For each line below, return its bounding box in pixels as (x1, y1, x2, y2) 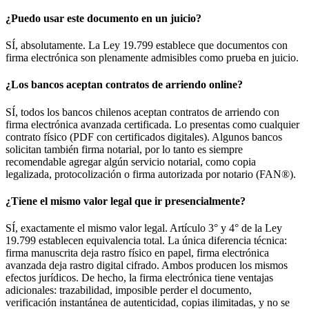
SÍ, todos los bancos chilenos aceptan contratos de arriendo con (6, 106, 279, 118)
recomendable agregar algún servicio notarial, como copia (6, 155, 256, 168)
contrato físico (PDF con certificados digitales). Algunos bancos (6, 130, 282, 143)
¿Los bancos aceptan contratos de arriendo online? (6, 79, 243, 91)
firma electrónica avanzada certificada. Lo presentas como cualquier (6, 118, 299, 130)
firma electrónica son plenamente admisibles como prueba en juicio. (6, 52, 299, 64)
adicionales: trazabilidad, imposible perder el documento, (6, 284, 252, 297)
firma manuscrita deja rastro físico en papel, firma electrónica (6, 247, 269, 259)
